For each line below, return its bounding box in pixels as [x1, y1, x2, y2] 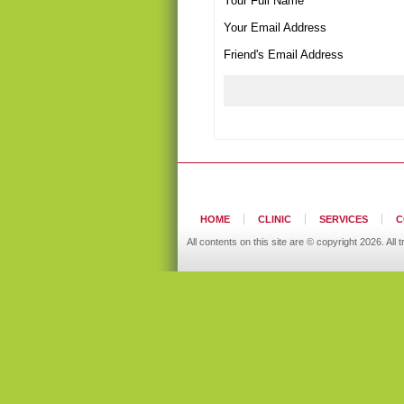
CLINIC [258, 214, 291, 225]
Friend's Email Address [224, 48, 344, 61]
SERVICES [319, 214, 368, 225]
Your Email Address [224, 21, 326, 34]
